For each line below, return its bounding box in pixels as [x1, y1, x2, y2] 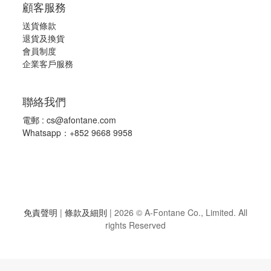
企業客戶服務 [22, 57, 73, 70]
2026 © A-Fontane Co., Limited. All [112, 206, 247, 218]
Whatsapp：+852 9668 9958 [22, 126, 132, 139]
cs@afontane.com [47, 113, 116, 126]
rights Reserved [105, 218, 166, 231]
